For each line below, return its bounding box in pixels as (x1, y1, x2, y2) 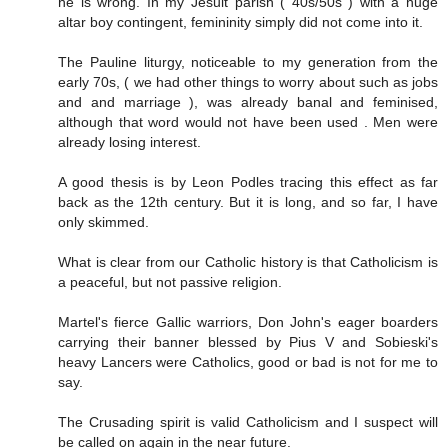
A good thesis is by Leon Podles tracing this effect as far (58, 173, 438, 190)
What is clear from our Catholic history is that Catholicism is (58, 253, 438, 270)
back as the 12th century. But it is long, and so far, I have (58, 193, 438, 210)
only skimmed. (58, 213, 149, 230)
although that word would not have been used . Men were (58, 113, 438, 130)
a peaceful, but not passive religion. (58, 273, 282, 290)
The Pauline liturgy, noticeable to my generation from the (58, 53, 438, 70)
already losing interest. (58, 133, 201, 150)
